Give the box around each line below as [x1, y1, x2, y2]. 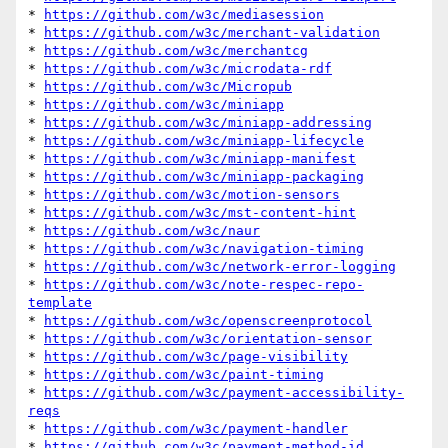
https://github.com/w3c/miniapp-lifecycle [44, 133, 364, 149]
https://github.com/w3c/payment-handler [44, 421, 348, 437]
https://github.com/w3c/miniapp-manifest [44, 151, 356, 167]
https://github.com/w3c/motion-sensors [44, 187, 340, 203]
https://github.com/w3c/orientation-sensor [44, 331, 372, 347]
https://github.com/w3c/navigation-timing [44, 241, 364, 257]
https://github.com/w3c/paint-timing [44, 367, 324, 383]
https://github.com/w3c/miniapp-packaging [44, 169, 364, 185]
